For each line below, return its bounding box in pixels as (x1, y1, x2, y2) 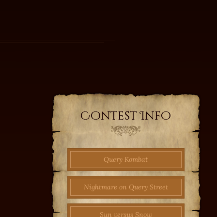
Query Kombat (104, 155, 148, 164)
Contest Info (80, 108, 171, 124)
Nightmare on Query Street (83, 182, 168, 191)
